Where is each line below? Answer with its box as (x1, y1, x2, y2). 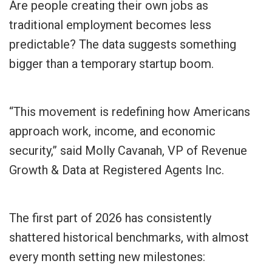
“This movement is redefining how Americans (9, 104, 250, 120)
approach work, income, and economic (9, 124, 216, 139)
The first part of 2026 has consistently (9, 211, 211, 226)
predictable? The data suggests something (9, 37, 236, 52)
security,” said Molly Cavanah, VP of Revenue (9, 143, 247, 158)
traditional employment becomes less (9, 18, 211, 33)
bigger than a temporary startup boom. (9, 56, 214, 72)
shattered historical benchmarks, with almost (9, 230, 249, 245)
